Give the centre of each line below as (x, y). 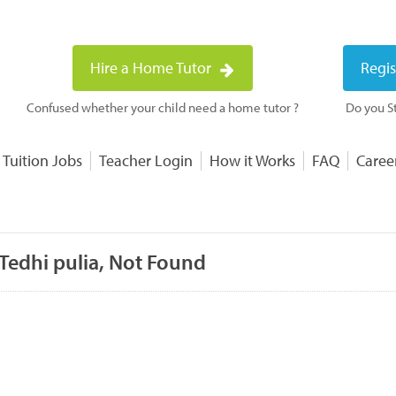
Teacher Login (146, 160)
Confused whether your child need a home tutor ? (163, 107)
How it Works (252, 160)
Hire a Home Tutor (152, 68)
